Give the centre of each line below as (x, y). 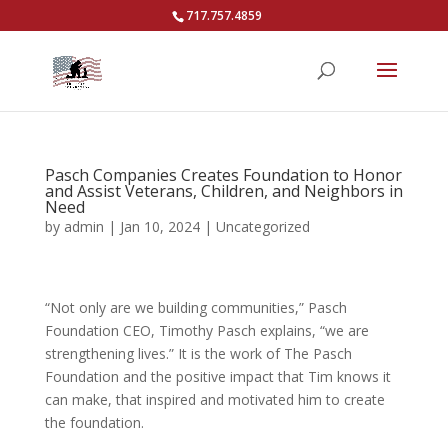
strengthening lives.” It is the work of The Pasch (198, 353)
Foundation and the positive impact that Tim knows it (217, 376)
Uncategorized (262, 226)
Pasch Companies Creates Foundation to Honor (223, 175)
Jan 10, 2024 (159, 226)
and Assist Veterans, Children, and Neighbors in (223, 191)
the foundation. (96, 422)
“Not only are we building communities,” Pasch (195, 307)
